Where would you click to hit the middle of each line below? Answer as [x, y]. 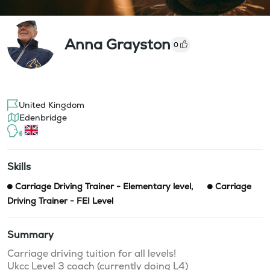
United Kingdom [52, 105]
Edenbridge [43, 117]
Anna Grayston [118, 44]
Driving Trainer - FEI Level [60, 200]
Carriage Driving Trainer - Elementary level [103, 186]
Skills [19, 166]
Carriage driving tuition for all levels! [93, 253]
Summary [30, 234]
